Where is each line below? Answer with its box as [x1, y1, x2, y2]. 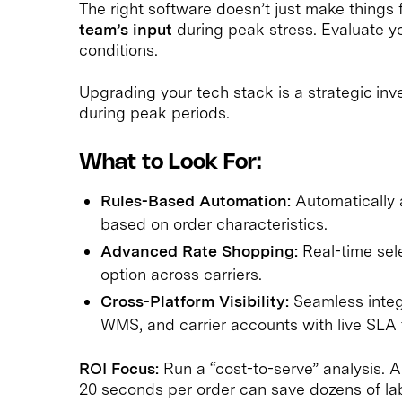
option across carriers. [100, 264, 262, 284]
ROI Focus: [79, 358, 159, 378]
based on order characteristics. [100, 214, 328, 233]
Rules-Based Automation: [100, 190, 291, 210]
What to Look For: [79, 152, 261, 173]
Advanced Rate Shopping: [100, 240, 298, 260]
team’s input [79, 19, 172, 39]
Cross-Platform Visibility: [100, 291, 289, 310]
